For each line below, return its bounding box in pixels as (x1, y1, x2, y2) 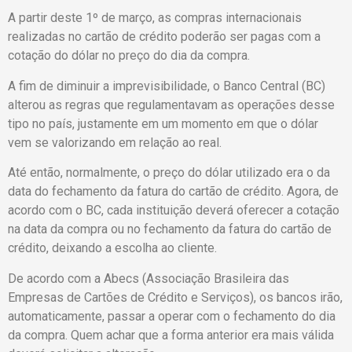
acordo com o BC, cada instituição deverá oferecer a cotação (8, 203, 339, 218)
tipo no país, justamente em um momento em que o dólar (8, 115, 318, 131)
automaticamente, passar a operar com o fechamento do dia (8, 308, 335, 324)
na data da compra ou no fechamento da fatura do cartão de (8, 222, 332, 237)
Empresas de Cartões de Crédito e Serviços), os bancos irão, (8, 289, 343, 305)
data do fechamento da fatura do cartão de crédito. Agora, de (8, 184, 339, 200)
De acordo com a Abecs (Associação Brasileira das (8, 270, 289, 286)
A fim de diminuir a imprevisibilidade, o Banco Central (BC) (8, 78, 325, 93)
